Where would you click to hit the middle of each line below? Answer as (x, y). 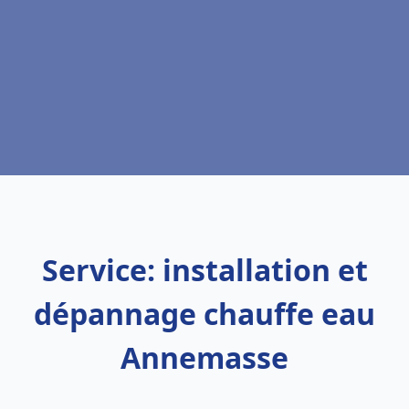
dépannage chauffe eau (204, 314)
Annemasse (204, 357)
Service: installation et (204, 270)
